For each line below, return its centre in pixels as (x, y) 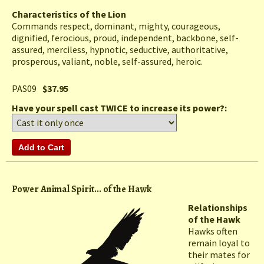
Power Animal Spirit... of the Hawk (82, 189)
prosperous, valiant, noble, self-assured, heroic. (107, 62)
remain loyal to (219, 243)
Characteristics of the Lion (69, 14)
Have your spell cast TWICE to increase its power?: (120, 108)
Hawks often (213, 231)
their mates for (219, 255)
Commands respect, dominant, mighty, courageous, (116, 26)
